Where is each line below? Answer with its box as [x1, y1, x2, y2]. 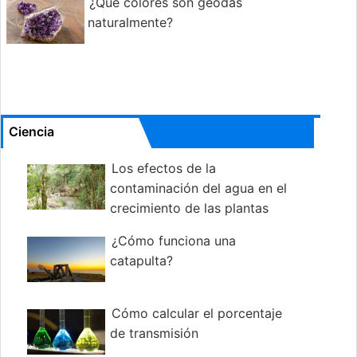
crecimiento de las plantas [109, 200, 269, 217]
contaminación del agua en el [109, 180, 287, 197]
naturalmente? [88, 14, 173, 31]
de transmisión [109, 325, 198, 342]
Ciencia [9, 124, 54, 140]
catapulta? [109, 253, 173, 269]
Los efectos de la [111, 160, 216, 177]
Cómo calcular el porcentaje [111, 305, 282, 322]
